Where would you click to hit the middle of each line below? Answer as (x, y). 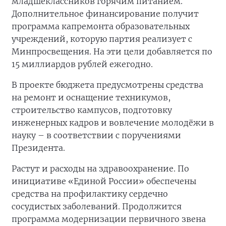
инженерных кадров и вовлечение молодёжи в (113, 123)
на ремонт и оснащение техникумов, (91, 97)
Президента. (38, 148)
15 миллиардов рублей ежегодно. (82, 64)
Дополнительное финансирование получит (105, 14)
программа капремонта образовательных (101, 26)
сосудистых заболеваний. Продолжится (97, 206)
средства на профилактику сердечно (90, 194)
